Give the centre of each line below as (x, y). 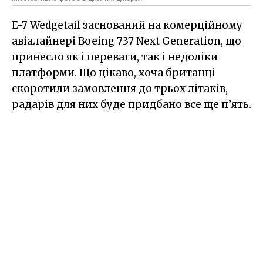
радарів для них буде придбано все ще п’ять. (131, 105)
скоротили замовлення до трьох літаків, (120, 89)
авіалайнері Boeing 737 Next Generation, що (127, 41)
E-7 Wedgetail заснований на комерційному (127, 26)
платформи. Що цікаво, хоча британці (114, 73)
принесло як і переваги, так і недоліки (115, 57)
